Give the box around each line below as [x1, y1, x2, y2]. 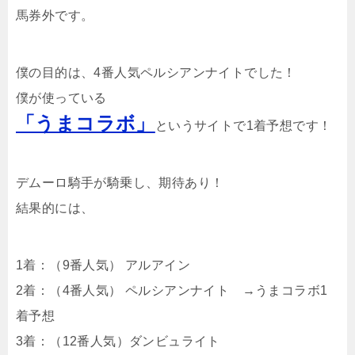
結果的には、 [16, 201, 94, 215]
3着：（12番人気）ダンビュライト [16, 334, 220, 348]
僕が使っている [16, 91, 107, 105]
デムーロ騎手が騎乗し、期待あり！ [16, 176, 224, 189]
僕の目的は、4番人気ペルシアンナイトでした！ [16, 66, 296, 79]
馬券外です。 [16, 9, 94, 22]
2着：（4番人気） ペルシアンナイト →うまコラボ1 [16, 284, 328, 297]
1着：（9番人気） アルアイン [16, 258, 190, 272]
